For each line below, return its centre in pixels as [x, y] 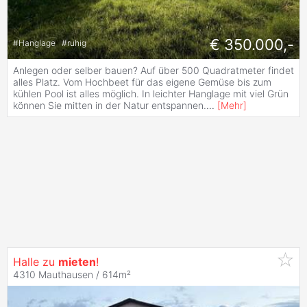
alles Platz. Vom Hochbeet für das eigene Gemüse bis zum [142, 82]
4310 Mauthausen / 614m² [72, 275]
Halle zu [36, 262]
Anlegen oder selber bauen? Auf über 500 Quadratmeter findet [153, 71]
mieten [77, 262]
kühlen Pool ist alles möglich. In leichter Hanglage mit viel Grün [151, 94]
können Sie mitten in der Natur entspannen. [110, 106]
